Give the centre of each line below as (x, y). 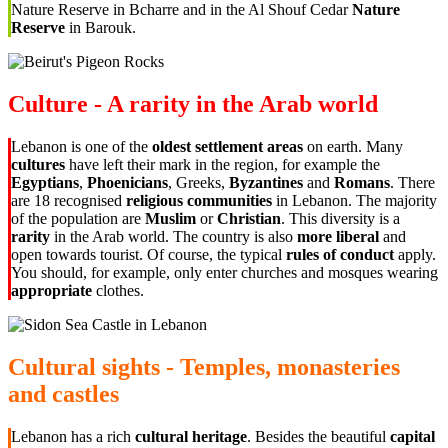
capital (412, 436)
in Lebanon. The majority (354, 200)
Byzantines (266, 182)
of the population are (78, 218)
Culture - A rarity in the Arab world (193, 104)
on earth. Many (353, 146)
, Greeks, (198, 182)
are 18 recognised (68, 200)
